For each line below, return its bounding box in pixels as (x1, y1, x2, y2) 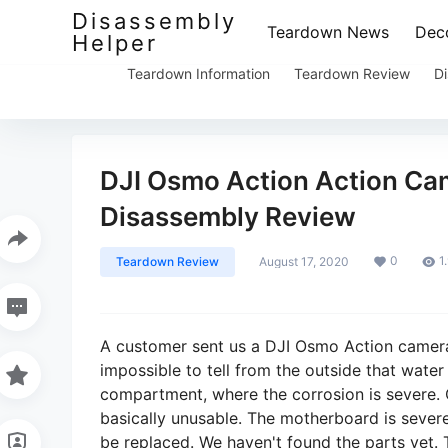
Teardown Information (126, 64, 270, 82)
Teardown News (267, 22, 389, 42)
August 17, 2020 (259, 254, 349, 269)
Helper (72, 30, 158, 56)
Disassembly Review (100, 201, 356, 232)
